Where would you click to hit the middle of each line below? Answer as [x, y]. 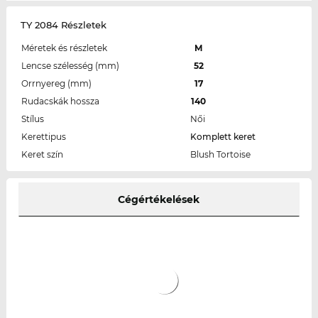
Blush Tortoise [220, 155]
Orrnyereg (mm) [56, 84]
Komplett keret [223, 137]
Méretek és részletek [64, 48]
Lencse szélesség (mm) [70, 66]
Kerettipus [43, 137]
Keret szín [42, 155]
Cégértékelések [159, 200]
